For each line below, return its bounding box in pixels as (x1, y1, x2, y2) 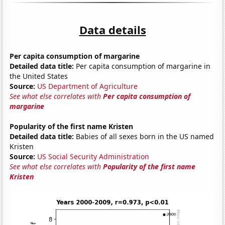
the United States (10, 71, 68, 81)
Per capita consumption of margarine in (74, 61, 211, 71)
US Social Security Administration (37, 151, 150, 161)
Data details (79, 22, 146, 37)
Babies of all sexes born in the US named (74, 131, 214, 141)
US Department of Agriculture (37, 81, 138, 91)
